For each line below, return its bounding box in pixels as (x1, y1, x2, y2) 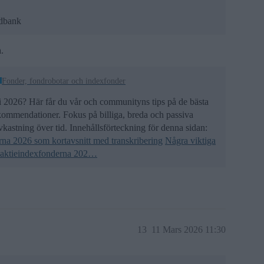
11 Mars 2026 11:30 (151, 224, 226, 235)
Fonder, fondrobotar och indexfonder (2, 76, 126, 85)
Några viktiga (165, 135, 216, 146)
